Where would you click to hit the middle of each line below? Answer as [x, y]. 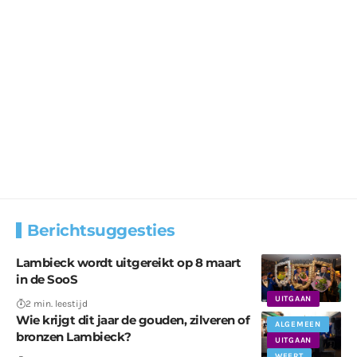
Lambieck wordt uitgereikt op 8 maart [128, 263]
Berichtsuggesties [101, 231]
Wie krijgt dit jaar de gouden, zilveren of [133, 320]
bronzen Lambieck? [74, 337]
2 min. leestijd [57, 304]
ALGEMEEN [298, 325]
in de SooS [47, 280]
